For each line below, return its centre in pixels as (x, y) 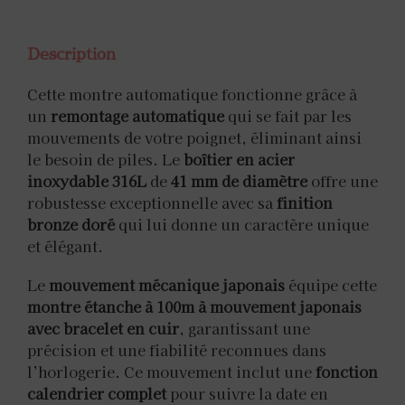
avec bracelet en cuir (103, 328)
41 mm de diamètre (239, 180)
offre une (343, 180)
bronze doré (71, 224)
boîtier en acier (239, 159)
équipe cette (331, 284)
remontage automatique (137, 115)
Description (71, 54)
